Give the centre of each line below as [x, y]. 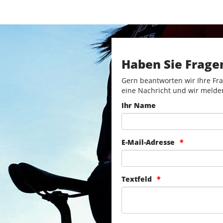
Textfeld [137, 179]
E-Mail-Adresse [148, 142]
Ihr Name [139, 106]
